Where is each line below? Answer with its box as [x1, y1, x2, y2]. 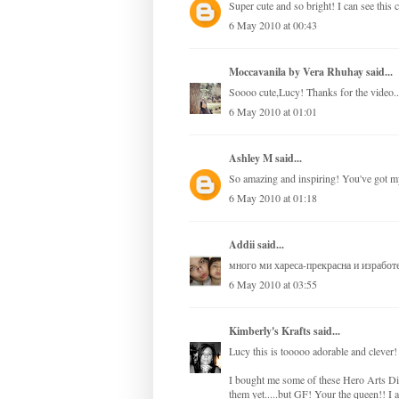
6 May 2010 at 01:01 [229, 104, 317, 119]
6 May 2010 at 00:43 [229, 18, 317, 33]
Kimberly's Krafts [229, 323, 311, 339]
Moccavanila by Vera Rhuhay [229, 64, 363, 80]
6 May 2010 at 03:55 [229, 277, 317, 292]
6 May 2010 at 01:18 [229, 191, 317, 206]
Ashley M [229, 151, 273, 167]
